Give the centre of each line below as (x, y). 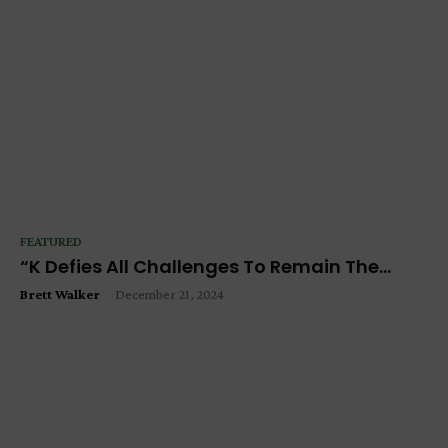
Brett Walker (60, 294)
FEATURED (51, 241)
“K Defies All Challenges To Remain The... (205, 267)
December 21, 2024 (169, 294)
